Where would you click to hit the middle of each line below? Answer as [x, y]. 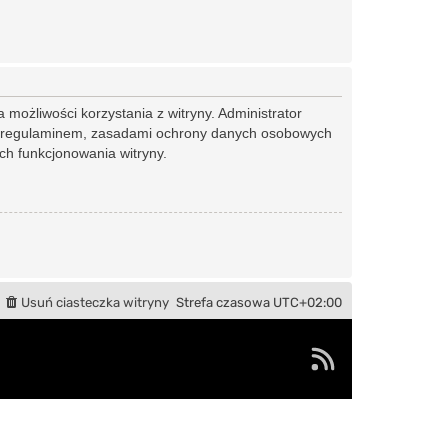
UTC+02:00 [307, 303]
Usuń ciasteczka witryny [95, 303]
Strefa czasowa [224, 303]
